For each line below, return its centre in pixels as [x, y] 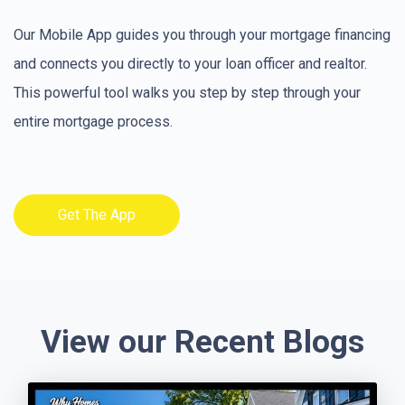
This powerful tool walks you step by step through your [187, 93]
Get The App [97, 215]
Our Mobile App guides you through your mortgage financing [202, 35]
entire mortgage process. [93, 122]
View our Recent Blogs [202, 342]
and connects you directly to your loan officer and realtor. [190, 64]
